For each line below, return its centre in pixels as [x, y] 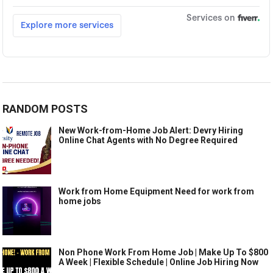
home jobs [80, 201]
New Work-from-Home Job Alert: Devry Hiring [151, 130]
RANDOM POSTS [45, 108]
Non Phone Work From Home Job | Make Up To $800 [164, 252]
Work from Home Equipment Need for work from [157, 191]
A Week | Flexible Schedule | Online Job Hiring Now [159, 262]
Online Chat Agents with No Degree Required [148, 140]
